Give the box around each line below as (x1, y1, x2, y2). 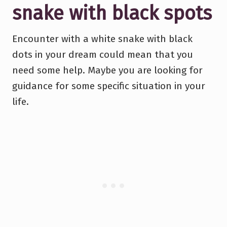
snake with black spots (12, 1, 212, 25)
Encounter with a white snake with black (12, 32, 193, 45)
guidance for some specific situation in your (12, 80, 205, 92)
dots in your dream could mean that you (12, 48, 193, 60)
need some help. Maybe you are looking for (12, 64, 203, 76)
